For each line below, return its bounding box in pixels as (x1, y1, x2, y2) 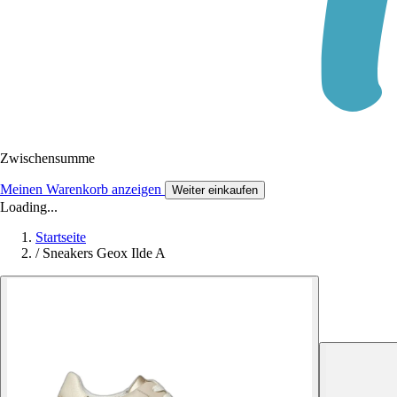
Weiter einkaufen (172, 183, 258, 197)
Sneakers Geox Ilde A (43, 245, 166, 261)
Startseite (35, 229, 86, 245)
